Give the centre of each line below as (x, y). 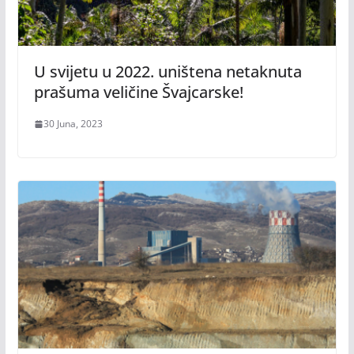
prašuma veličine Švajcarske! (138, 92)
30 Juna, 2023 (73, 124)
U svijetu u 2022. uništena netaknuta (168, 72)
